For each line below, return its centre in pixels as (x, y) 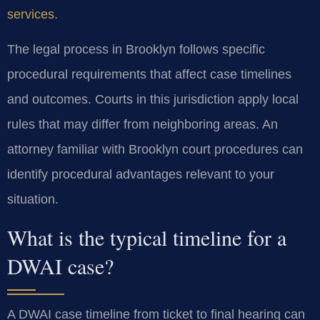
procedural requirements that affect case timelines (149, 75)
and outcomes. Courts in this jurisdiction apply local (153, 100)
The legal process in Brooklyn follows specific (136, 50)
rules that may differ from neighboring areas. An (142, 125)
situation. (33, 200)
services (31, 14)
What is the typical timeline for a (147, 237)
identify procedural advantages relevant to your (141, 175)
